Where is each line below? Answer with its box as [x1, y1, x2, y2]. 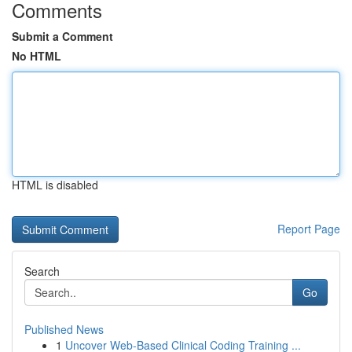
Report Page [277, 221, 340, 236]
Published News [24, 321, 104, 337]
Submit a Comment [12, 28, 113, 44]
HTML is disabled [12, 177, 98, 192]
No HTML [12, 48, 61, 64]
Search [24, 263, 60, 279]
